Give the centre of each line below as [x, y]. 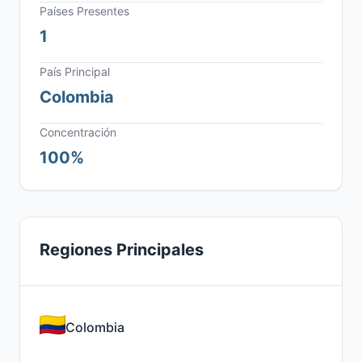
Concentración [78, 132]
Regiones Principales [122, 250]
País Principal [75, 72]
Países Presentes [84, 11]
